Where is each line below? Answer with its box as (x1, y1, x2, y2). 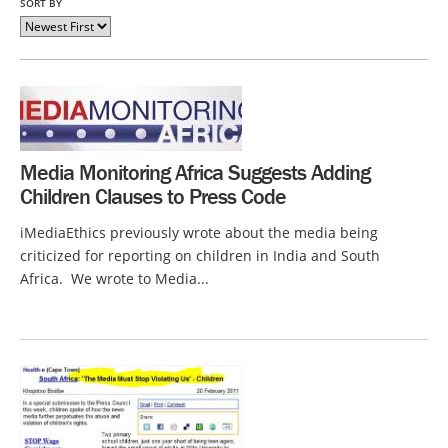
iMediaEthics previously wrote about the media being (20, 223, 378, 242)
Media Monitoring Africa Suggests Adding (20, 159, 370, 186)
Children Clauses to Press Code (20, 183, 286, 210)
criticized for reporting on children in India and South (20, 246, 380, 265)
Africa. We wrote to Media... (20, 269, 209, 288)
